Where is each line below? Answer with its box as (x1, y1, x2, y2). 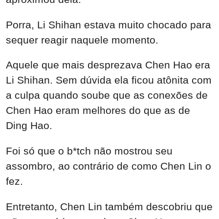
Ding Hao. (6, 120, 52, 131)
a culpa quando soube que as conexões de (6, 89, 208, 101)
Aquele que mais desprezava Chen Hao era (6, 59, 210, 71)
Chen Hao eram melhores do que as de (6, 105, 190, 116)
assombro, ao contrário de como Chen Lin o (6, 160, 211, 172)
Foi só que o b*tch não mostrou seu (6, 145, 173, 157)
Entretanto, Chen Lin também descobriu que (6, 201, 213, 213)
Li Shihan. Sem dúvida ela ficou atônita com (6, 74, 212, 86)
